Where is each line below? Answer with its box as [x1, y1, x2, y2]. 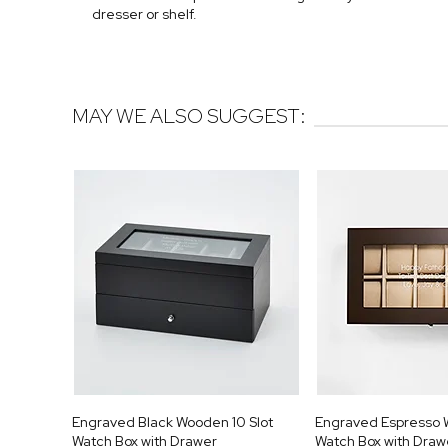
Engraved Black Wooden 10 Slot [72, 412, 273, 431]
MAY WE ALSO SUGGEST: [72, 103, 306, 130]
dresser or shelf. [92, 5, 197, 24]
